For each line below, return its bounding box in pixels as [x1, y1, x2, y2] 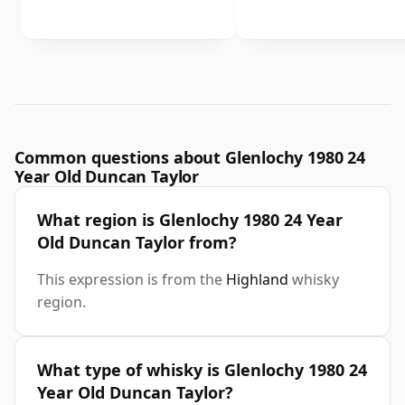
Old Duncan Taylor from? [37, 231, 237, 254]
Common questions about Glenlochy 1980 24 [14, 146, 365, 169]
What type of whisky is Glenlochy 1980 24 [37, 359, 367, 381]
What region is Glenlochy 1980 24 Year [37, 209, 343, 231]
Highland [226, 269, 288, 290]
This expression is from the [37, 269, 226, 290]
